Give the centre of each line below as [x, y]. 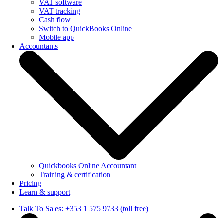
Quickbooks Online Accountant [88, 166]
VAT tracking [60, 11]
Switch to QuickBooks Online [85, 28]
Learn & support [45, 192]
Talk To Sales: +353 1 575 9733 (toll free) [84, 209]
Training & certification [75, 175]
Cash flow [55, 19]
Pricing [30, 183]
